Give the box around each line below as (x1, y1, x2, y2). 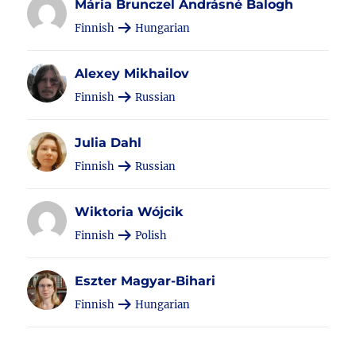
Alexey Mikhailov (75, 66, 190, 81)
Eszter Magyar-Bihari (75, 273, 216, 288)
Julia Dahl (75, 135, 142, 150)
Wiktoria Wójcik (75, 204, 184, 219)
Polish (133, 229, 168, 242)
